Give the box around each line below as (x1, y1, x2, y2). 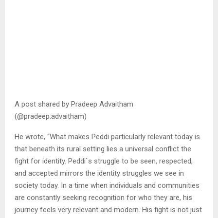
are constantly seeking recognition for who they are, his (15, 193, 192, 202)
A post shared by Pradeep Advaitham (15, 100, 133, 109)
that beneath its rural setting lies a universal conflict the (15, 145, 191, 153)
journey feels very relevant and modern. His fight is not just (15, 205, 202, 214)
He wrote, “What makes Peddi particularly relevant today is (15, 132, 200, 141)
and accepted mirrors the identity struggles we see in (15, 169, 184, 178)
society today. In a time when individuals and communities (15, 181, 200, 190)
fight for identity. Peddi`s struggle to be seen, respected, (15, 157, 193, 165)
